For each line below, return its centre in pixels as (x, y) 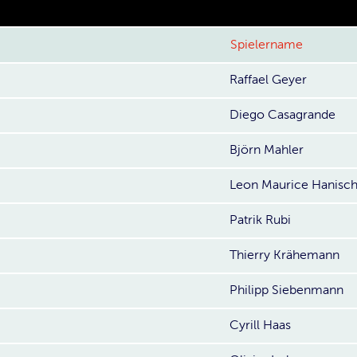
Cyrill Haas (260, 325)
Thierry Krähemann (284, 255)
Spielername (267, 45)
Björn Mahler (267, 150)
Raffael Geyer (268, 80)
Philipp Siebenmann (286, 290)
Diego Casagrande (282, 115)
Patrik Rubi (260, 220)
